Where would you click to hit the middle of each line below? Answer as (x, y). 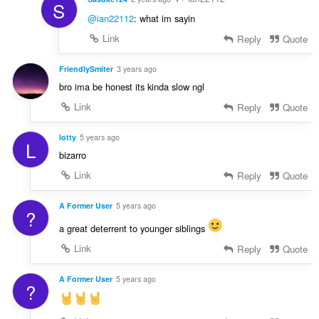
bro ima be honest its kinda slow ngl (131, 87)
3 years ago (136, 69)
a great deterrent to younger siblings (133, 228)
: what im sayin (164, 19)
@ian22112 (110, 19)
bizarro (72, 155)
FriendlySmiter (86, 69)
